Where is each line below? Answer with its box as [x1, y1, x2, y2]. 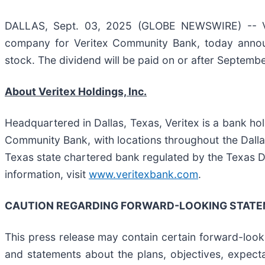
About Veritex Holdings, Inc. [5, 85, 147, 98]
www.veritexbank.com [89, 167, 198, 180]
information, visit [5, 167, 89, 180]
